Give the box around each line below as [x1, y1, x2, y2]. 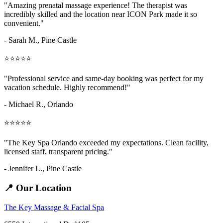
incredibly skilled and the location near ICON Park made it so [4, 10, 197, 19]
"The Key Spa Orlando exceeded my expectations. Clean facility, [4, 138, 209, 147]
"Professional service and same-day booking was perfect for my [4, 74, 204, 83]
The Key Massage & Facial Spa [4, 203, 104, 212]
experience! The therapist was [92, 1, 187, 10]
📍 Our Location [4, 183, 72, 194]
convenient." [4, 19, 44, 28]
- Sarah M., [4, 36, 41, 45]
